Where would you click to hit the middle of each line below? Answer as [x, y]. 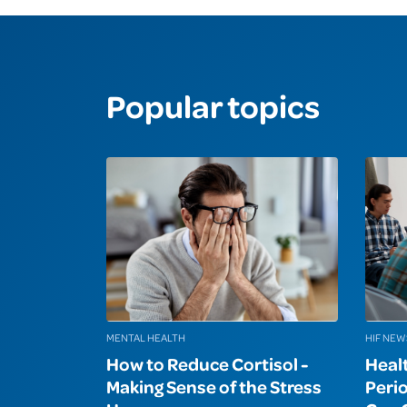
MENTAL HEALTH [146, 338]
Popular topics [213, 106]
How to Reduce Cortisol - [208, 364]
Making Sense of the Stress [214, 387]
